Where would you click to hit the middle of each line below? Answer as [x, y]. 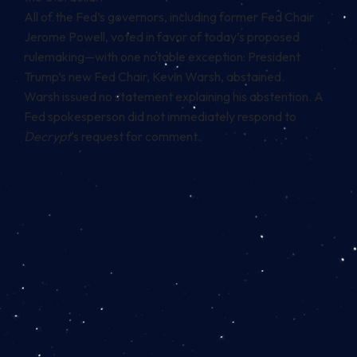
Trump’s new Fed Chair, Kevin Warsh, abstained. [154, 77]
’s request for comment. [135, 137]
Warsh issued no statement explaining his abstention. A [174, 97]
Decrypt [47, 137]
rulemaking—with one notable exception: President [162, 57]
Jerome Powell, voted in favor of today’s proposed [162, 37]
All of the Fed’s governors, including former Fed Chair [169, 17]
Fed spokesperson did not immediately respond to [160, 117]
